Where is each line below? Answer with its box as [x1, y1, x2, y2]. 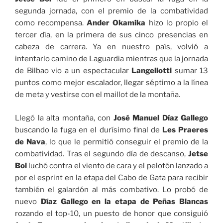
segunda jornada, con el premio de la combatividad [15, 6, 208, 16]
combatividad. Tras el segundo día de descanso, [15, 149, 188, 158]
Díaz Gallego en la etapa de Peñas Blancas [40, 197, 208, 206]
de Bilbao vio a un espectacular [15, 66, 129, 76]
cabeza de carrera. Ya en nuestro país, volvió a [15, 42, 208, 52]
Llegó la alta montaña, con [15, 113, 113, 122]
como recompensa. [15, 18, 87, 28]
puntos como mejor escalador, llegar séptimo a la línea [15, 78, 208, 88]
